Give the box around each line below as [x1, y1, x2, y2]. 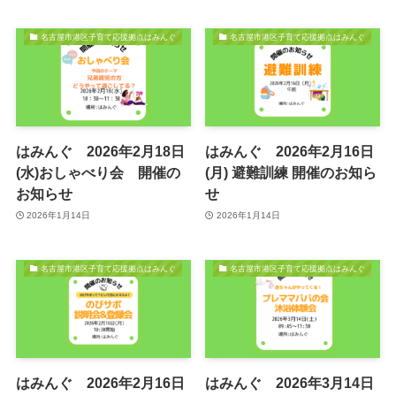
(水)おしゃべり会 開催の [15, 164, 180, 181]
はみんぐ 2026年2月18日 [15, 143, 185, 160]
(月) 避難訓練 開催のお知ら [205, 164, 377, 181]
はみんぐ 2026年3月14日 [205, 375, 375, 392]
